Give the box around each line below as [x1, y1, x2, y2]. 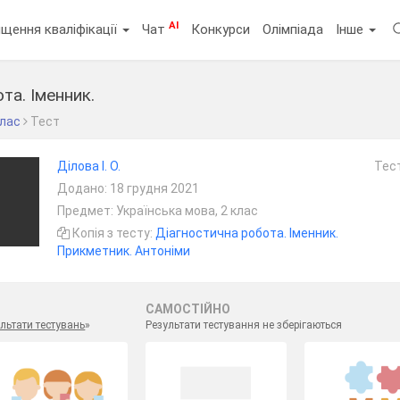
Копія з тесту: [69, 226, 155, 240]
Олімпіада [262, 21, 324, 37]
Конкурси [191, 21, 251, 37]
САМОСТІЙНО [145, 302, 230, 316]
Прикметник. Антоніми [56, 244, 190, 258]
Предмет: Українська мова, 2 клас [56, 204, 258, 218]
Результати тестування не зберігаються [145, 319, 342, 331]
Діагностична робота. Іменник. [154, 226, 338, 240]
